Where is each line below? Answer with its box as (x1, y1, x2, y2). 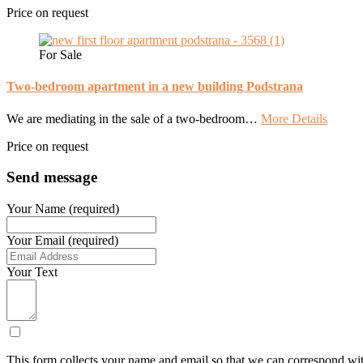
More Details (261, 111, 327, 126)
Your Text (6, 265, 58, 280)
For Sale (39, 48, 82, 62)
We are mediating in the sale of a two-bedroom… (6, 111, 261, 126)
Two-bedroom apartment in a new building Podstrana (6, 79, 303, 94)
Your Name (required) (6, 202, 119, 216)
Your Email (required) (6, 233, 118, 248)
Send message (6, 169, 97, 186)
